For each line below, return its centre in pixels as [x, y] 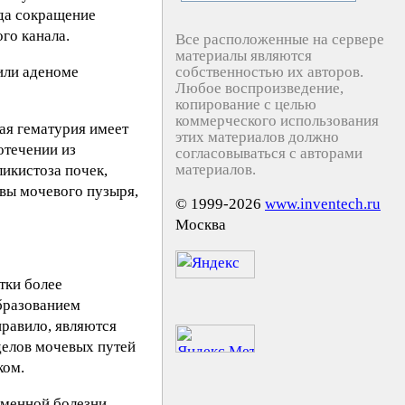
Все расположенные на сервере [280, 39]
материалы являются [244, 56]
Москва [201, 225]
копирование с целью [246, 104]
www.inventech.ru [323, 204]
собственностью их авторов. [269, 72]
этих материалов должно [257, 137]
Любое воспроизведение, [259, 88]
